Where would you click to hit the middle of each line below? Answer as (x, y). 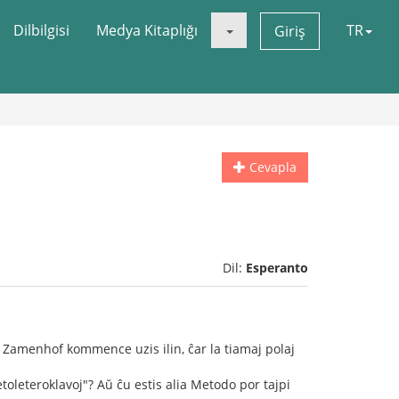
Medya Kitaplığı (147, 30)
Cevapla (271, 167)
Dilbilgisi (41, 30)
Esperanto (277, 268)
